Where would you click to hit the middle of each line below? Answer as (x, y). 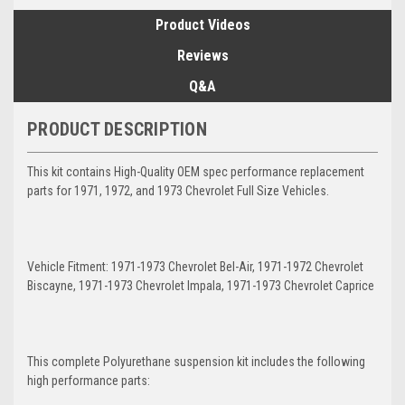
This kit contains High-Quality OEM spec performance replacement (196, 171)
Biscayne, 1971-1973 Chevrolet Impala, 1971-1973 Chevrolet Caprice (201, 285)
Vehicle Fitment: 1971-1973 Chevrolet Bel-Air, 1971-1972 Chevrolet (195, 266)
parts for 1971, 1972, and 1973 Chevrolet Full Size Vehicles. (178, 190)
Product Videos (202, 24)
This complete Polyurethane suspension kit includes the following (196, 361)
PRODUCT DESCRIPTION (117, 129)
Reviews (202, 55)
